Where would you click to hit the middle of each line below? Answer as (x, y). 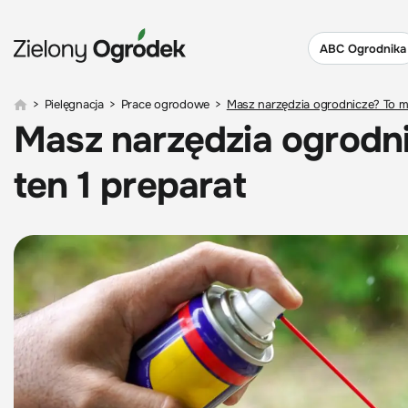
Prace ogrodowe (165, 104)
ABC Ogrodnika (363, 48)
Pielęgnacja (74, 104)
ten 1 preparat (130, 185)
